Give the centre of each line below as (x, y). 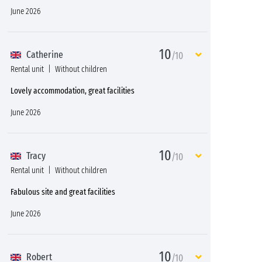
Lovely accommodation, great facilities (73, 91)
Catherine (44, 55)
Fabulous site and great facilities (63, 192)
